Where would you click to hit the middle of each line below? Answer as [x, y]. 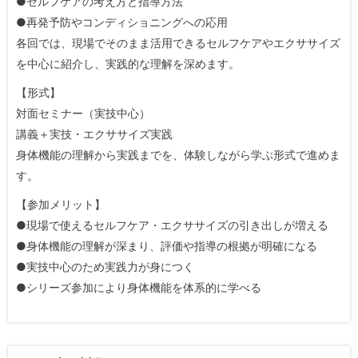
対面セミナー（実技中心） [83, 113]
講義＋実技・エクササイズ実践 [94, 134]
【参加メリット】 [61, 204]
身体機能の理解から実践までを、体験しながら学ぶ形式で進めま [178, 155]
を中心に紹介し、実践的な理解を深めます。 [128, 64]
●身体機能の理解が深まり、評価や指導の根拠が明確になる [167, 246]
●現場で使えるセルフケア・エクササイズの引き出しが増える [172, 225]
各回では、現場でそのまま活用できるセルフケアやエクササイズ [178, 43]
